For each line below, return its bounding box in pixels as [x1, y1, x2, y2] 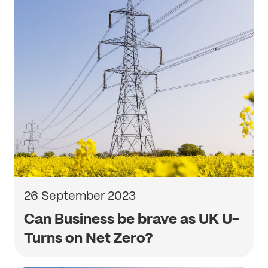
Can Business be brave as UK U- [24, 209, 240, 228]
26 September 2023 [24, 188, 136, 203]
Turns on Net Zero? [24, 229, 153, 247]
